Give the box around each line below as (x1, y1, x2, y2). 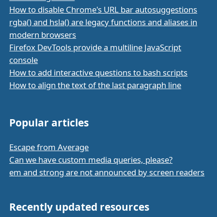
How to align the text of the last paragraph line (9, 79, 182, 91)
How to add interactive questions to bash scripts (9, 67, 188, 78)
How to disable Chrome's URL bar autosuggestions (9, 4, 198, 15)
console (9, 54, 38, 66)
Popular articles (9, 116, 89, 130)
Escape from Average (9, 141, 89, 153)
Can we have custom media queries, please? (9, 154, 173, 166)
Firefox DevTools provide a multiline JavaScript (9, 42, 182, 53)
